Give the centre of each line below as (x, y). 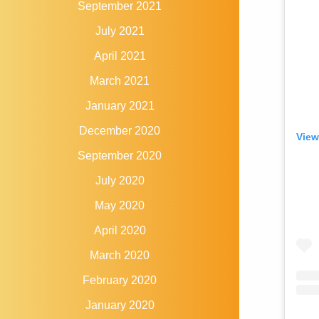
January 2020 (120, 305)
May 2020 (120, 206)
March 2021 (120, 81)
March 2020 (120, 256)
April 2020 (120, 231)
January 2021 (120, 106)
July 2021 (120, 31)
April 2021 (120, 56)
